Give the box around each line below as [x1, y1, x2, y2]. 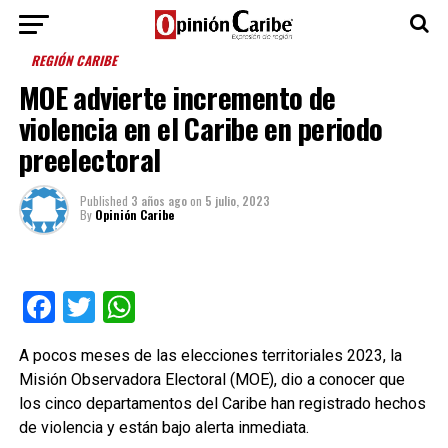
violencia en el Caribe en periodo [18, 107, 383, 149]
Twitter [94, 288, 193, 326]
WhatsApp [134, 288, 279, 326]
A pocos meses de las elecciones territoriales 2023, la [18, 346, 402, 365]
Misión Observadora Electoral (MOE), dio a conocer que [18, 370, 405, 389]
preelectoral [18, 138, 161, 180]
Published [79, 192, 128, 209]
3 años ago [130, 192, 187, 209]
